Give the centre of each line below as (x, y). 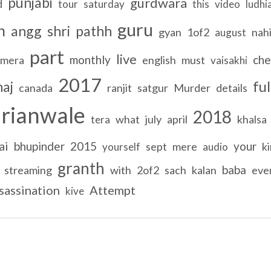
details (231, 87)
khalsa (252, 119)
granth (81, 168)
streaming (28, 170)
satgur (152, 87)
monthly (90, 59)
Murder (192, 87)
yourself (121, 146)
